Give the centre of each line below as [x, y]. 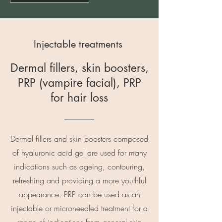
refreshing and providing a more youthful [79, 180]
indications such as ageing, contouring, [79, 166]
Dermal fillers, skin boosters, [79, 68]
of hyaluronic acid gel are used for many [79, 153]
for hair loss [79, 98]
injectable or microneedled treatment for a [79, 208]
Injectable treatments [79, 44]
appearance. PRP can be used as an [79, 194]
